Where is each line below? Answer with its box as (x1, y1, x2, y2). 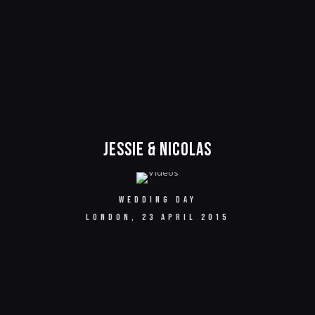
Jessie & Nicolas (103, 139, 212, 161)
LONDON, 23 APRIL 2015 (86, 212, 229, 223)
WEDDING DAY (118, 194, 197, 205)
